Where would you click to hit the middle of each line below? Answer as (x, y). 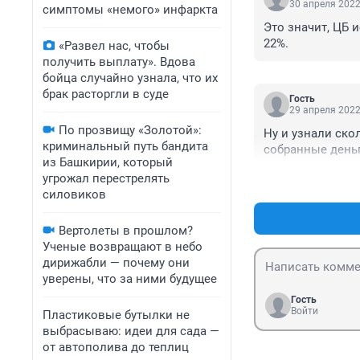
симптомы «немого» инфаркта (130, 10)
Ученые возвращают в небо (123, 247)
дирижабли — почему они (116, 263)
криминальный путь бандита (125, 146)
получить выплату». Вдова (119, 62)
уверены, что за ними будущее (130, 279)
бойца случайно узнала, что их (130, 78)
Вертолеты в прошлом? (126, 231)
